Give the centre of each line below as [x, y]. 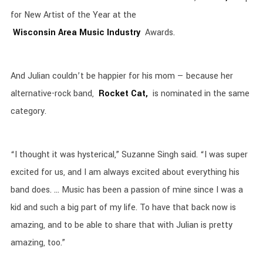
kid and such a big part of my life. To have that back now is [123, 208]
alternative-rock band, [53, 94]
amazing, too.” [38, 243]
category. [28, 111]
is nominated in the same [200, 94]
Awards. [159, 33]
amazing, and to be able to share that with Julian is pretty [121, 225]
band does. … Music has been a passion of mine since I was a [127, 190]
